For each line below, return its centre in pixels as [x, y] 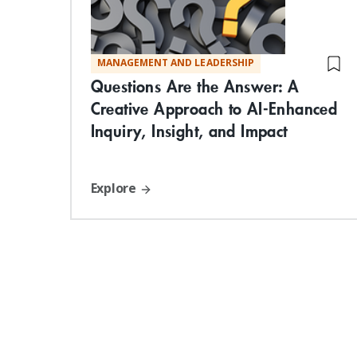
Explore [115, 188]
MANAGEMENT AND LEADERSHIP [175, 63]
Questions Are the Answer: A [195, 86]
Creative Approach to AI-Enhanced [214, 108]
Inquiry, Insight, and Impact [189, 131]
